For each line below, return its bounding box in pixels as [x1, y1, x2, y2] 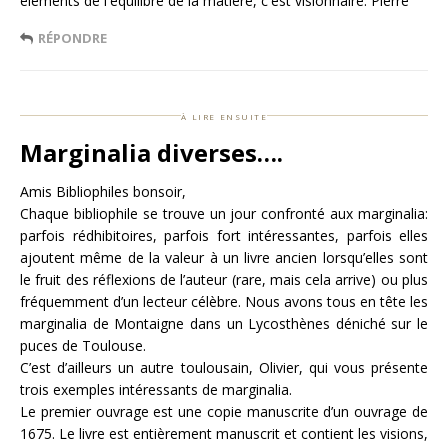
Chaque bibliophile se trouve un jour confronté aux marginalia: [20, 204, 428, 224]
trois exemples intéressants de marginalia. [20, 380, 292, 400]
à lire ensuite [181, 106, 267, 123]
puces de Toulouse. [20, 336, 146, 356]
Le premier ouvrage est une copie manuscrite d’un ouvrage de [20, 402, 428, 422]
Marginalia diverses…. [20, 136, 283, 170]
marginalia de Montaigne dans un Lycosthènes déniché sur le [20, 314, 428, 334]
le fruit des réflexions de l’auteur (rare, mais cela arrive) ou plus [20, 270, 428, 290]
